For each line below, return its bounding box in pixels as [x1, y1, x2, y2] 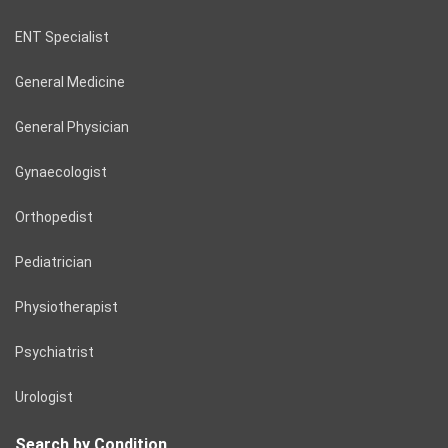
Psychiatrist [15, 343, 94, 360]
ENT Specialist [15, 28, 109, 45]
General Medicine [15, 73, 125, 90]
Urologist [15, 388, 73, 405]
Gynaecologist [15, 163, 107, 180]
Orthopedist [15, 208, 93, 225]
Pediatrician [15, 253, 92, 270]
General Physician [15, 118, 129, 135]
